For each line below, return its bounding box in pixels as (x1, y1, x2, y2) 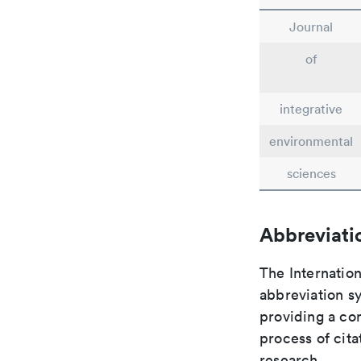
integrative (280, 101, 342, 117)
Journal (289, 19, 333, 35)
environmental (269, 133, 353, 149)
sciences (286, 165, 336, 181)
